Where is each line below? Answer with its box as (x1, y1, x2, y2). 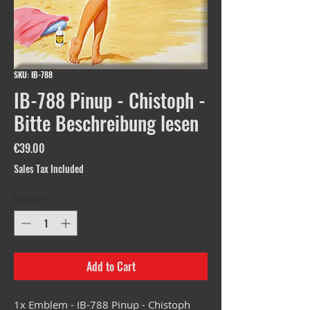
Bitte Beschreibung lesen (14, 109, 199, 138)
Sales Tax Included (14, 161, 84, 176)
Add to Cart (86, 258, 136, 275)
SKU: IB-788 (14, 69, 53, 81)
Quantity (14, 191, 46, 206)
